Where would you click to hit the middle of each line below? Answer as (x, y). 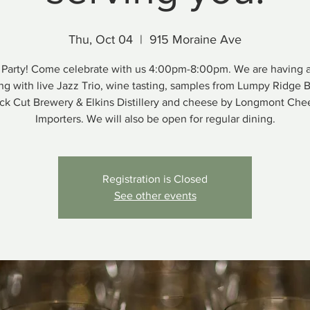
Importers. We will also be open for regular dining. (155, 119)
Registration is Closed (155, 179)
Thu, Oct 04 (101, 39)
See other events (155, 195)
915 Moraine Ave (195, 39)
